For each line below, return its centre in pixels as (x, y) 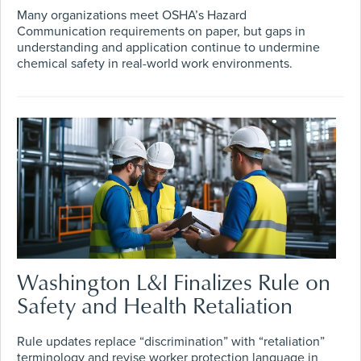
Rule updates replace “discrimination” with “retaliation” (171, 342)
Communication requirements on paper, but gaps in (161, 32)
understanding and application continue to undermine (168, 48)
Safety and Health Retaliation (155, 305)
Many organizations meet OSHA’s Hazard (132, 16)
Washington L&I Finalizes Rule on (174, 282)
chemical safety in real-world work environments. (155, 64)
